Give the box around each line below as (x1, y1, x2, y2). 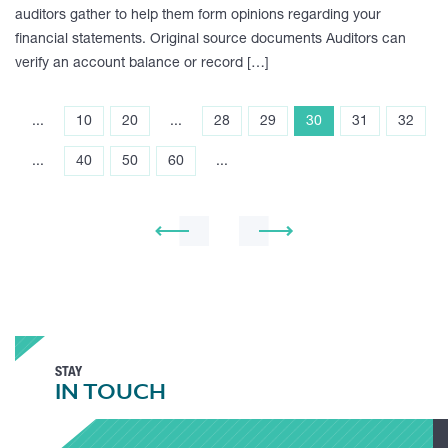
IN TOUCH (55, 378, 166, 406)
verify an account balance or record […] (15, 57, 269, 71)
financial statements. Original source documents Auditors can (15, 33, 406, 47)
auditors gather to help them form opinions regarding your (15, 9, 381, 23)
